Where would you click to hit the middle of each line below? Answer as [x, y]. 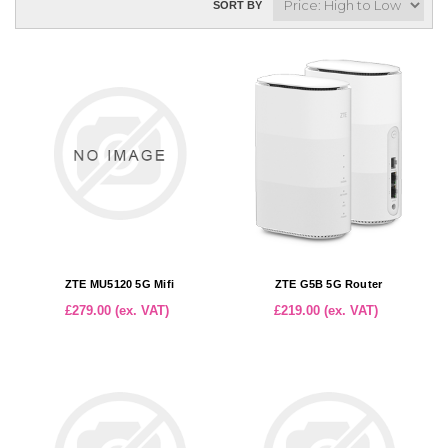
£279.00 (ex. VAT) [117, 310]
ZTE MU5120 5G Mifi [119, 284]
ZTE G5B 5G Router [328, 284]
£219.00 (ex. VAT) [326, 310]
